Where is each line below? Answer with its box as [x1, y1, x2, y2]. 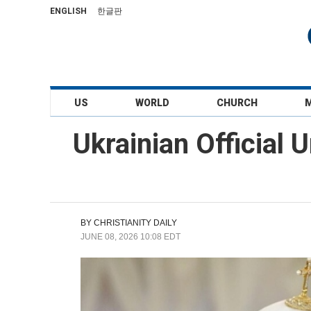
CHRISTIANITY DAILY [94, 218, 177, 228]
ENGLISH [50, 6, 87, 16]
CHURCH [217, 97, 258, 108]
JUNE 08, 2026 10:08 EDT [81, 232, 180, 242]
